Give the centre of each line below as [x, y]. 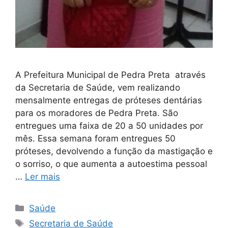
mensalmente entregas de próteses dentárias [109, 100]
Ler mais [42, 176]
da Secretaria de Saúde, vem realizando [98, 87]
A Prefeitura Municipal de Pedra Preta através [110, 75]
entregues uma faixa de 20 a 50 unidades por [109, 125]
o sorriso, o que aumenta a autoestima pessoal [111, 164]
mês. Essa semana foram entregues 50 [95, 138]
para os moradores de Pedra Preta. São [97, 113]
